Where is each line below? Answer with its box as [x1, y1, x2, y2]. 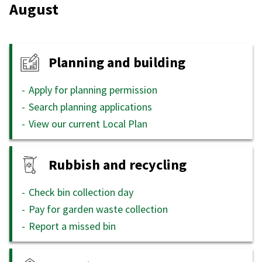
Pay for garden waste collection [29, 202, 168, 216]
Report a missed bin [29, 219, 116, 233]
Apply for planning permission [29, 82, 157, 96]
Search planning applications [29, 99, 152, 113]
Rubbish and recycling [49, 156, 187, 174]
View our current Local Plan [29, 116, 147, 130]
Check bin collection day [29, 185, 133, 199]
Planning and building [49, 53, 185, 72]
